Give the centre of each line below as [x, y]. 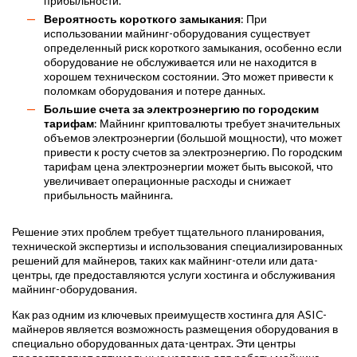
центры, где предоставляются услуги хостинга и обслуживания [174, 275]
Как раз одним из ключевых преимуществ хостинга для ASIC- [169, 315]
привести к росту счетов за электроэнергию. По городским [193, 152]
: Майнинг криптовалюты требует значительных [217, 124]
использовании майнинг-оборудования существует [177, 33]
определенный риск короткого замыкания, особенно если [193, 48]
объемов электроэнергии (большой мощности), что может [193, 138]
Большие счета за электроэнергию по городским [181, 109]
